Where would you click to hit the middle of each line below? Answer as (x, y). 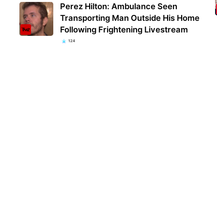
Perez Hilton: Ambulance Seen (119, 6)
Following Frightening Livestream (124, 29)
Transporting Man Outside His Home (130, 18)
